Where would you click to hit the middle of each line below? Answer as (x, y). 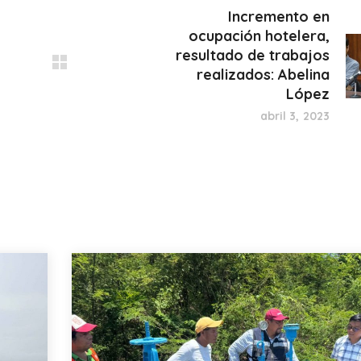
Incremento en (279, 17)
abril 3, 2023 (295, 116)
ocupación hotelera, (259, 36)
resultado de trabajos (253, 56)
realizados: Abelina (263, 75)
